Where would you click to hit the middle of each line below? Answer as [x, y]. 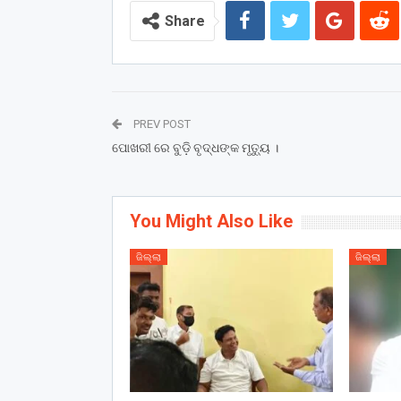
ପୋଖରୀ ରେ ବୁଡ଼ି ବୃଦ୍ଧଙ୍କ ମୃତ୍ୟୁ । [195, 148]
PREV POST [160, 124]
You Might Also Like [211, 222]
